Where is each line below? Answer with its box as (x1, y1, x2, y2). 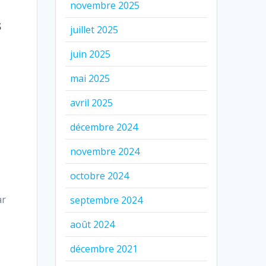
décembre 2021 (70, 242, 138, 255)
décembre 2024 (70, 120, 138, 134)
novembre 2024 (70, 144, 140, 158)
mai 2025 (70, 71, 110, 85)
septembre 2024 (70, 193, 143, 207)
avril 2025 (70, 96, 113, 109)
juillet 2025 (70, 23, 119, 36)
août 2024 (70, 217, 115, 231)
